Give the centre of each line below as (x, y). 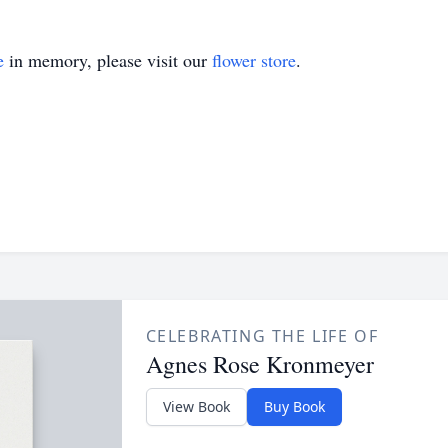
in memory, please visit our (108, 60)
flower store (254, 60)
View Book (196, 406)
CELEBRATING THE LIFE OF (262, 336)
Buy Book (294, 406)
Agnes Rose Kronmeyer (259, 364)
